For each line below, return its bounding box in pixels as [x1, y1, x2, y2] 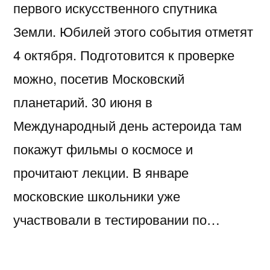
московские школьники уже [13, 186, 180, 205]
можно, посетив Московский [13, 68, 184, 87]
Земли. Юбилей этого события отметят [13, 21, 253, 40]
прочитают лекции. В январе [13, 162, 189, 181]
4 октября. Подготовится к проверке [13, 45, 234, 64]
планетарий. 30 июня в [13, 92, 152, 111]
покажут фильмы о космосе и [13, 139, 193, 158]
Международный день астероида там [13, 115, 242, 134]
